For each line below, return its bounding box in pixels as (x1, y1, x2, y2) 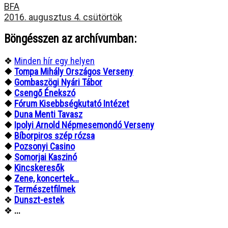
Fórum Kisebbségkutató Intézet (14, 98, 129, 109)
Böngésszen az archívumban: (4, 32, 136, 46)
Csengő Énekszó (14, 88, 75, 99)
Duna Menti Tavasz (14, 109, 82, 120)
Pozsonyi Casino (14, 141, 75, 152)
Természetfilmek (14, 184, 75, 195)
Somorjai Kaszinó (14, 152, 77, 163)
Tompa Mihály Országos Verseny (14, 66, 133, 77)
